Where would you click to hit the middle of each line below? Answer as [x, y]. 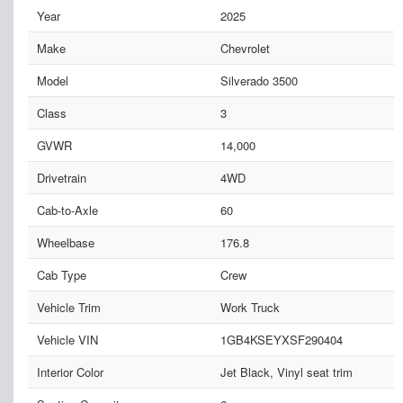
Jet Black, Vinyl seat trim [286, 372]
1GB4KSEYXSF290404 [281, 340]
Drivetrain [62, 178]
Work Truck [250, 308]
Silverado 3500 [259, 81]
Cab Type [62, 275]
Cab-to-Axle [67, 210]
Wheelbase [66, 243]
